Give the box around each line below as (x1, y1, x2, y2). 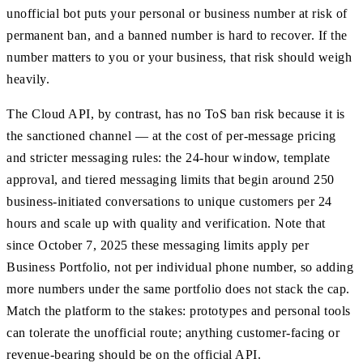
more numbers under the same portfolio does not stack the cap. (6, 281, 350, 296)
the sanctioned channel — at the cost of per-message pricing (6, 128, 336, 143)
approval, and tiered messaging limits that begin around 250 (6, 172, 335, 186)
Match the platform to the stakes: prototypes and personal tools (6, 303, 351, 318)
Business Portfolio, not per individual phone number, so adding (6, 259, 353, 274)
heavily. (6, 71, 49, 86)
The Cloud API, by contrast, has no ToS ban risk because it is (6, 106, 345, 121)
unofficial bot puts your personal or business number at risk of (6, 6, 348, 20)
